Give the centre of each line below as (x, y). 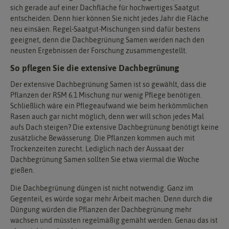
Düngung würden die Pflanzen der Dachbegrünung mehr (101, 209)
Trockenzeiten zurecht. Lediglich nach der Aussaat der (97, 148)
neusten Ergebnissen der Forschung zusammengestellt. (99, 51)
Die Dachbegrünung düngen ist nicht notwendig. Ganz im (102, 188)
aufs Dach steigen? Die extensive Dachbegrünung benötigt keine (114, 127)
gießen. (22, 170)
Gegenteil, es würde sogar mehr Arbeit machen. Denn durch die (111, 199)
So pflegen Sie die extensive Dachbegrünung (95, 68)
